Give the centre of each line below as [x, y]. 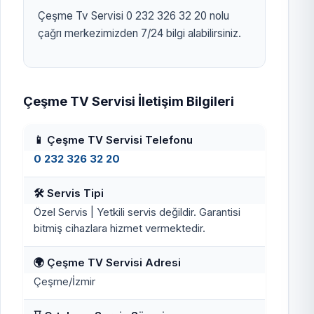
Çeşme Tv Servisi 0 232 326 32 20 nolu [134, 15]
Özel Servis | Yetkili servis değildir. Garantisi [137, 212]
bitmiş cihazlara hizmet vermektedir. [120, 228]
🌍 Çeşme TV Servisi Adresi [108, 262]
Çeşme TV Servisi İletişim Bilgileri [129, 101]
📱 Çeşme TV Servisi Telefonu [114, 139]
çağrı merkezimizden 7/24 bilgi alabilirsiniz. [139, 33]
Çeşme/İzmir [65, 282]
